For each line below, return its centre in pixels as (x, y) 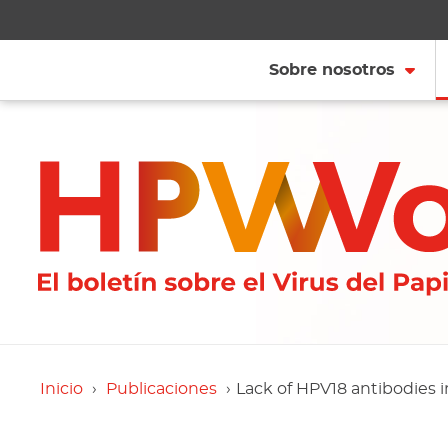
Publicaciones (161, 389)
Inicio (61, 389)
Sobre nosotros (331, 70)
